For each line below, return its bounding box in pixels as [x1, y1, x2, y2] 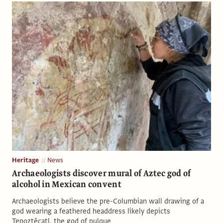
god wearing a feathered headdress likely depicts [12, 206, 170, 216]
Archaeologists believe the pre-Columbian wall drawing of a [12, 196, 204, 206]
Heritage [12, 155, 39, 165]
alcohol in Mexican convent [12, 178, 121, 191]
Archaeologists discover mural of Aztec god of [12, 167, 191, 180]
